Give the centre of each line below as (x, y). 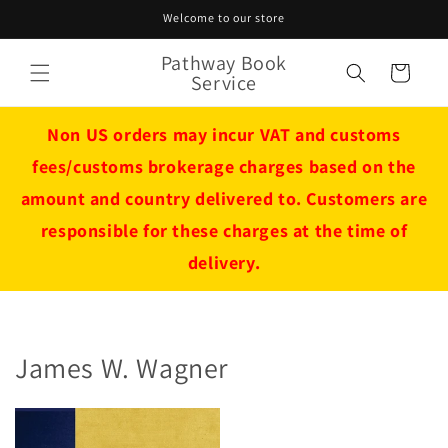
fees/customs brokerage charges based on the (224, 166)
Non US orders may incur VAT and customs (224, 134)
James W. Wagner (122, 368)
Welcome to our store (224, 17)
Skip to (54, 13)
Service (224, 82)
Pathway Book (224, 62)
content (56, 31)
